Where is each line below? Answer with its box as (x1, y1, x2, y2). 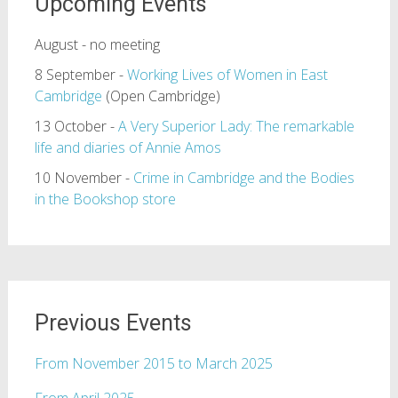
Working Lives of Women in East (126, 65, 328, 85)
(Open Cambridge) (101, 86, 220, 107)
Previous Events (34, 310, 192, 337)
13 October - (34, 116, 118, 137)
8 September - (34, 65, 127, 85)
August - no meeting (34, 35, 160, 55)
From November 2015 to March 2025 (34, 354, 273, 374)
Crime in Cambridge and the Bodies (132, 168, 354, 188)
